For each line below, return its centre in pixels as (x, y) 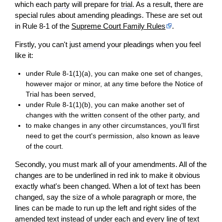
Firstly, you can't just (49, 45)
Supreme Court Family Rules (118, 26)
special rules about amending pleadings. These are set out (109, 15)
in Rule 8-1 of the (43, 26)
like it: (24, 55)
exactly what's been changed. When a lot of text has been (108, 186)
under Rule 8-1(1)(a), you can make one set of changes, (114, 74)
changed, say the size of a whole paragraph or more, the (106, 197)
